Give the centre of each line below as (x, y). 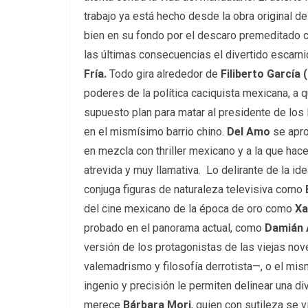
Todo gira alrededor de (164, 74)
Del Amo (249, 131)
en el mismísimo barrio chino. (155, 131)
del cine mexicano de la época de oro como (189, 208)
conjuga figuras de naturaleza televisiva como (195, 189)
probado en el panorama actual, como (174, 228)
